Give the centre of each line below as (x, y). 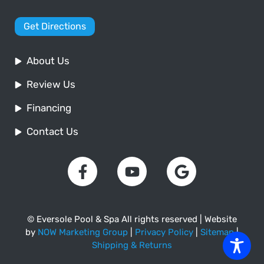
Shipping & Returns (132, 245)
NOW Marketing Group (83, 232)
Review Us (51, 85)
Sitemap (217, 232)
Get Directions (55, 27)
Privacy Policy (164, 232)
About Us (48, 61)
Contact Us (52, 132)
